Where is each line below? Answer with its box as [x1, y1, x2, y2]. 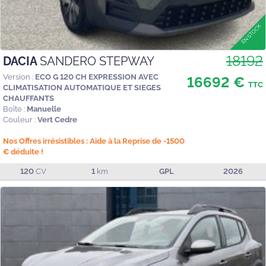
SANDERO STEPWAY [40, 53, 154, 68]
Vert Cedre [37, 115, 77, 124]
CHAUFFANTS [3, 93, 54, 103]
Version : [3, 72, 33, 81]
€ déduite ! [3, 147, 43, 156]
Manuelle [27, 104, 61, 113]
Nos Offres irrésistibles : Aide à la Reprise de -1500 [3, 136, 185, 145]
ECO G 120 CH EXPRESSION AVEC [35, 72, 159, 81]
